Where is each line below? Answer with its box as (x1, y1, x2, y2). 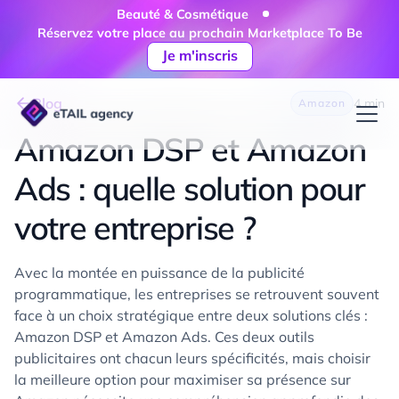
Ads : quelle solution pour (14, 168, 365, 209)
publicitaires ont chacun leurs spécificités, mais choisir (14, 349, 370, 368)
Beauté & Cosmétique (116, 6, 248, 23)
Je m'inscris (161, 45, 238, 64)
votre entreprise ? (14, 208, 256, 248)
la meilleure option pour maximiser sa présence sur (14, 370, 351, 389)
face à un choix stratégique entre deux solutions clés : (14, 306, 368, 325)
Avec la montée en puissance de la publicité (14, 264, 305, 282)
